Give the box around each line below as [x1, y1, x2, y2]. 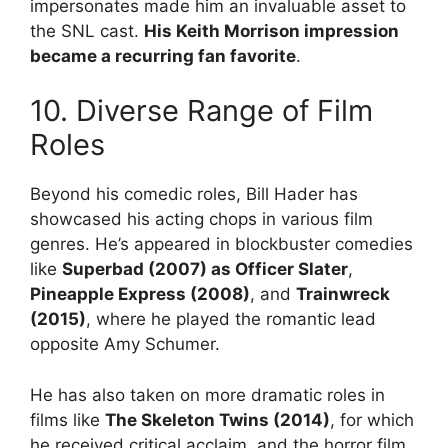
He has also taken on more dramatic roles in [30, 384, 385, 405]
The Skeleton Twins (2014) [105, 409, 330, 430]
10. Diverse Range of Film [30, 93, 373, 129]
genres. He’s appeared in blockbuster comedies [30, 234, 413, 255]
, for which [330, 409, 414, 430]
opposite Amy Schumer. [30, 334, 220, 355]
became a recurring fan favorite [30, 45, 296, 66]
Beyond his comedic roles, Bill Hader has [30, 184, 358, 205]
